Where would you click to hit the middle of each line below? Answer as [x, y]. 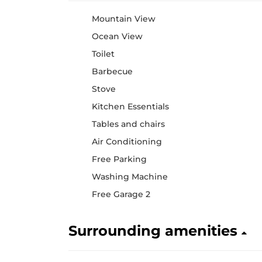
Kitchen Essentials [130, 106]
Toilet [103, 54]
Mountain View [124, 19]
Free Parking [119, 159]
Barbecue [112, 71]
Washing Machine [130, 177]
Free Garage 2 [121, 194]
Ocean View [117, 36]
